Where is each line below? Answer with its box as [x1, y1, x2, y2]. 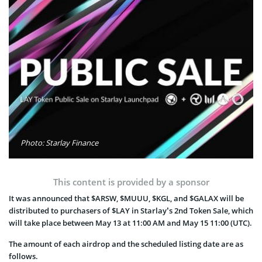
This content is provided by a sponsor [53, 176, 209, 188]
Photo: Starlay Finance [20, 137, 98, 149]
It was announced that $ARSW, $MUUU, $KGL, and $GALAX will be [9, 193, 244, 204]
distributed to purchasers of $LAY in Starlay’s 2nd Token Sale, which [9, 205, 253, 216]
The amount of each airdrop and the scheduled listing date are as [9, 239, 243, 250]
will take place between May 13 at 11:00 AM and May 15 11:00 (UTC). [9, 218, 252, 229]
